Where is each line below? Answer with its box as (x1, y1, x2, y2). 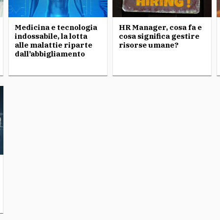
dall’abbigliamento (15, 49, 85, 58)
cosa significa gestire (118, 31, 199, 41)
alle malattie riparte (15, 40, 93, 50)
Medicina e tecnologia (15, 23, 98, 32)
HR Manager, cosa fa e (118, 23, 202, 32)
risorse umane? (118, 40, 179, 50)
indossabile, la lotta (15, 31, 88, 41)
